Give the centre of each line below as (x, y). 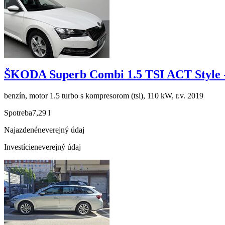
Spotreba (18, 113)
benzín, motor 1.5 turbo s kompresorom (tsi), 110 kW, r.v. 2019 (104, 96)
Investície (19, 147)
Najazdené (21, 130)
